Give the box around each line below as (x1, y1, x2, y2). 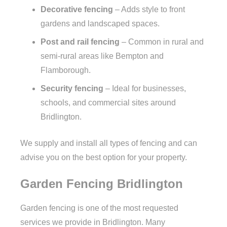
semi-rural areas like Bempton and (41, 52, 164, 61)
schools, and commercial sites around (41, 98, 176, 107)
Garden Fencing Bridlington (20, 177, 183, 191)
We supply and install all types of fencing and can (20, 139, 197, 148)
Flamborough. (41, 66, 91, 75)
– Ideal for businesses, (103, 84, 186, 93)
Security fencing (41, 84, 103, 93)
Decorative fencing (41, 5, 113, 14)
